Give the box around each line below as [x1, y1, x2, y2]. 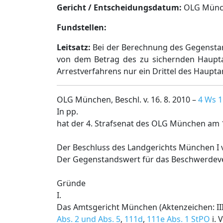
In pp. [57, 106, 78, 117]
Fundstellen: [57, 22, 107, 33]
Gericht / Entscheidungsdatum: [57, 2, 182, 13]
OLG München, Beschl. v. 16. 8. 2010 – [57, 94, 198, 105]
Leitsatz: [57, 42, 91, 53]
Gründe [57, 178, 86, 189]
